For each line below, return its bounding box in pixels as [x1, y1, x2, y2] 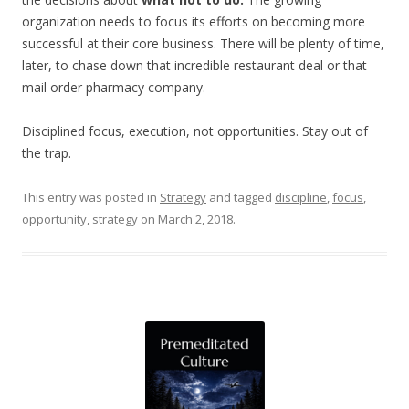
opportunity [22, 211, 87, 227]
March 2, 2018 [158, 211, 233, 227]
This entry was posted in [22, 189, 160, 205]
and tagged [206, 189, 275, 205]
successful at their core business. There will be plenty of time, [22, 35, 384, 52]
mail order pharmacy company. [22, 79, 205, 96]
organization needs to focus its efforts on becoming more [22, 13, 365, 30]
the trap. [22, 144, 71, 162]
